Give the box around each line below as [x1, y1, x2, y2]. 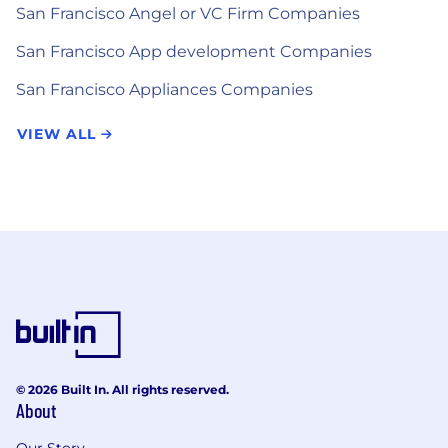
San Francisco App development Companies [16, 41, 372, 61]
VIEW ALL [17, 124, 101, 143]
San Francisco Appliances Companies [16, 79, 313, 99]
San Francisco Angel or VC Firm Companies [16, 3, 360, 23]
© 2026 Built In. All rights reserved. [16, 381, 229, 397]
